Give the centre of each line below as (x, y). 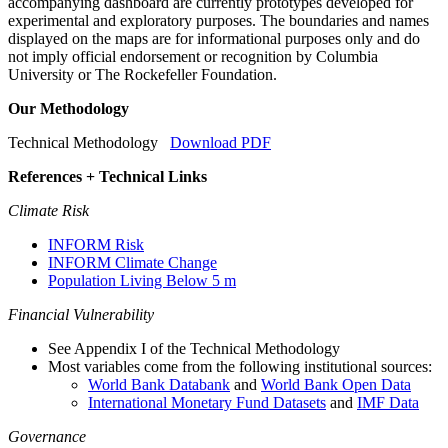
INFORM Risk (96, 244)
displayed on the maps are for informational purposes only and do (214, 38)
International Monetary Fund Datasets (207, 402)
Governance (47, 436)
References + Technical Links (107, 176)
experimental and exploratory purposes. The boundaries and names (218, 20)
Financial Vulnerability (81, 314)
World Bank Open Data (336, 384)
